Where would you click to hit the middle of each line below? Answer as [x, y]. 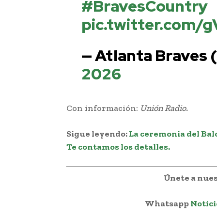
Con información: [103, 108]
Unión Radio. [164, 108]
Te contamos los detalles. [118, 147]
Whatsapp [168, 203]
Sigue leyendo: [98, 133]
